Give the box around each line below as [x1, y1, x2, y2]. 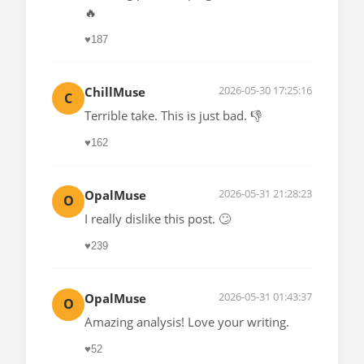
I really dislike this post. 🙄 [84, 210, 231, 227]
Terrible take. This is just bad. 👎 [84, 106, 262, 123]
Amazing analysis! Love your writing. [84, 313, 289, 330]
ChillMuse [84, 84, 145, 101]
